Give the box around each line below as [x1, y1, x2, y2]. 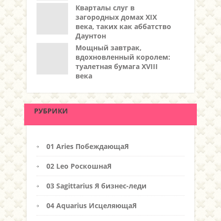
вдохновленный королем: [75, 52, 170, 62]
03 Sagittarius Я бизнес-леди [46, 181, 147, 191]
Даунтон [75, 31, 106, 41]
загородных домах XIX [75, 12, 157, 22]
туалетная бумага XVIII [75, 62, 158, 72]
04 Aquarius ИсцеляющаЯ [46, 201, 137, 211]
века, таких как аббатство [75, 22, 171, 32]
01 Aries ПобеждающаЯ [46, 142, 129, 151]
